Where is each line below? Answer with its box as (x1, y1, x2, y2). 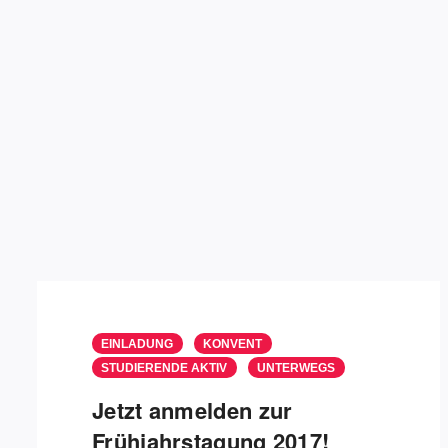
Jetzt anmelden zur (92, 394, 293, 426)
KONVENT (203, 337, 262, 351)
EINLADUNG (101, 337, 173, 351)
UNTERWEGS (257, 361, 335, 375)
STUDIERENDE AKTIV (101, 361, 227, 375)
